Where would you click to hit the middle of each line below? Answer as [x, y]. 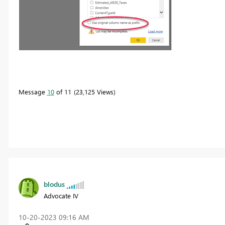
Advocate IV [61, 196]
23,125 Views [94, 91]
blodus [54, 184]
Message [33, 91]
